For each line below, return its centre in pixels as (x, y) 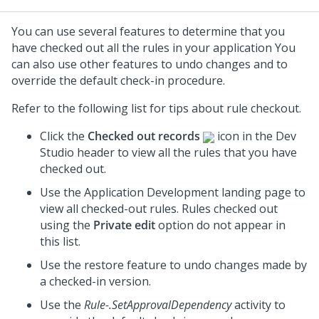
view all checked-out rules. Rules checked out (159, 209)
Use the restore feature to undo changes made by (173, 265)
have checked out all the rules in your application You (153, 48)
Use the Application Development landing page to (173, 192)
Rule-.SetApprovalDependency (158, 305)
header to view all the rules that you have (185, 152)
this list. (60, 241)
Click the (64, 136)
